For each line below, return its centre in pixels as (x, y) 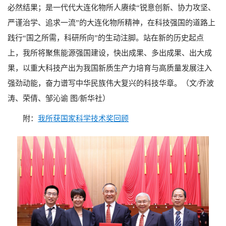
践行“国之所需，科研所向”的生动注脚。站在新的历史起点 (106, 38)
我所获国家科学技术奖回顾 (83, 119)
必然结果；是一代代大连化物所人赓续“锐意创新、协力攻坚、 (111, 8)
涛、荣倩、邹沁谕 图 (43, 98)
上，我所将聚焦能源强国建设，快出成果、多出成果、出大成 (110, 53)
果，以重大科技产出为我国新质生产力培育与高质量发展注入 (110, 68)
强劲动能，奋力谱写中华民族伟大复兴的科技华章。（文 (102, 83)
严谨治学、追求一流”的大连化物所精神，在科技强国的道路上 (111, 23)
